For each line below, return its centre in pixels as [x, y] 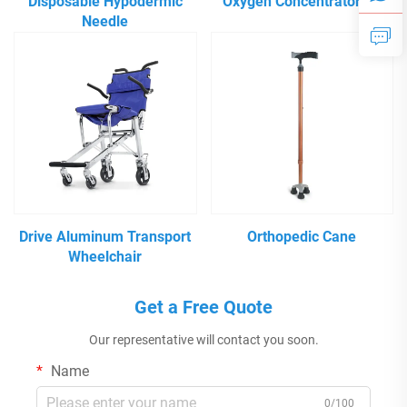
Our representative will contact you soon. [203, 340]
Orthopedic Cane [302, 237]
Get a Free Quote [203, 308]
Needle [105, 21]
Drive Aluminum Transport [105, 237]
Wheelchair [105, 257]
